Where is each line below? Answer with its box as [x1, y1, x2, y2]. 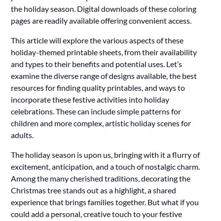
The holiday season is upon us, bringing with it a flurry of [11, 149, 200, 159]
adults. [11, 130, 34, 140]
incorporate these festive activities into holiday [11, 94, 170, 104]
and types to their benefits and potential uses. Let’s [11, 59, 183, 69]
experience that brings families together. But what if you [11, 197, 199, 207]
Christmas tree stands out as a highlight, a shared [11, 185, 177, 195]
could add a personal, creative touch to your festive [11, 209, 183, 219]
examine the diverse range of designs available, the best [11, 71, 197, 80]
